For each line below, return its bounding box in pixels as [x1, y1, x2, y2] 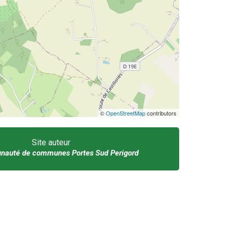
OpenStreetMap [105, 109, 145, 118]
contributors [145, 109, 177, 118]
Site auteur [32, 138, 70, 148]
